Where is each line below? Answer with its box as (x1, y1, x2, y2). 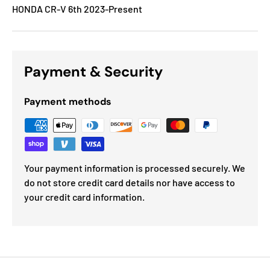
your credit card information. (24, 191, 145, 203)
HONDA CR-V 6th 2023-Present (12, 3, 142, 15)
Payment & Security (24, 62, 163, 81)
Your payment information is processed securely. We (24, 162, 245, 174)
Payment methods (24, 95, 111, 108)
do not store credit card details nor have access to (24, 177, 235, 189)
